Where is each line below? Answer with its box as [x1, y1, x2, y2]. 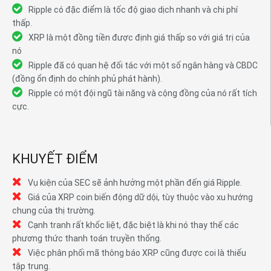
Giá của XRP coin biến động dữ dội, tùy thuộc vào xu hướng [28, 192, 253, 203]
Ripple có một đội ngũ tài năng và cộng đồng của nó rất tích [28, 88, 257, 98]
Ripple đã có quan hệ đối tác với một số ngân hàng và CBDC [28, 60, 258, 70]
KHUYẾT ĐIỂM [12, 151, 98, 167]
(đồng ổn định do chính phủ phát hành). [12, 73, 162, 83]
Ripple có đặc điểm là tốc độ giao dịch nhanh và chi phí [28, 4, 238, 15]
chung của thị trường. [12, 206, 96, 216]
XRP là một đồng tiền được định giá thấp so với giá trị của [28, 32, 250, 42]
